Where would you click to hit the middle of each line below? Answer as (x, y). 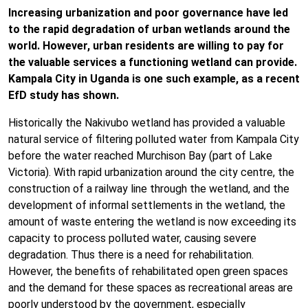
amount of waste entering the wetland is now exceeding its (152, 222)
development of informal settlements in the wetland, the (147, 205)
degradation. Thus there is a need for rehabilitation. (131, 255)
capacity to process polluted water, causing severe (132, 238)
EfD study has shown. (64, 95)
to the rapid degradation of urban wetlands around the (149, 29)
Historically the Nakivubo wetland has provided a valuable (147, 123)
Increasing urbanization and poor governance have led (148, 13)
